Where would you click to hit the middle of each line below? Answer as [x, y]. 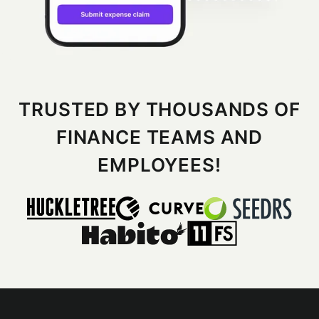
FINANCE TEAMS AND [159, 137]
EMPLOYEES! [159, 165]
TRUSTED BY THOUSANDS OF [159, 109]
